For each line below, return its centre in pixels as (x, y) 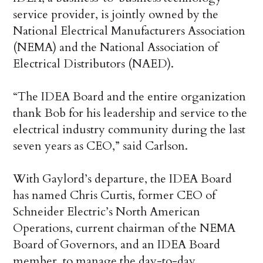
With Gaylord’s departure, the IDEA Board (123, 179)
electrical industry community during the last (129, 130)
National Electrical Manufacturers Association (129, 31)
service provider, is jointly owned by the (116, 15)
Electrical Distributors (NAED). (94, 64)
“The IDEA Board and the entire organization (130, 97)
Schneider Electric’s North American (107, 212)
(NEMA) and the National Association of (116, 48)
